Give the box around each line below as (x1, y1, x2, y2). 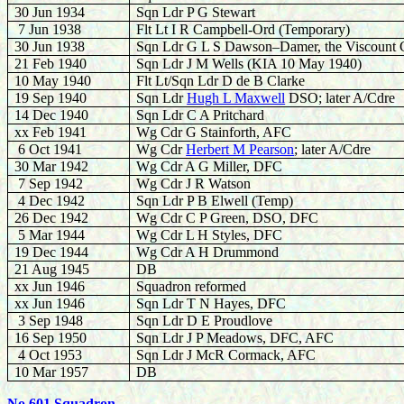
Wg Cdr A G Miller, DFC (136, 159, 283, 174)
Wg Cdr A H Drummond (136, 244, 280, 260)
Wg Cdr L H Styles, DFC (136, 227, 283, 243)
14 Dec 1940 (14, 107, 89, 123)
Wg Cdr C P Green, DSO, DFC (136, 210, 319, 225)
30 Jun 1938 (14, 39, 86, 54)
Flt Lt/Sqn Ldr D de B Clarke (136, 73, 306, 88)
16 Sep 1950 (14, 330, 87, 345)
